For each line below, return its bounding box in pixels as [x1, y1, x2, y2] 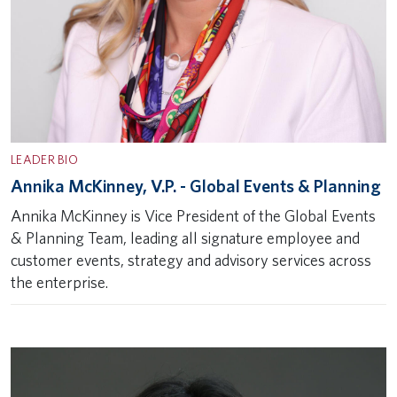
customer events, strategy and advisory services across [11, 251, 371, 269]
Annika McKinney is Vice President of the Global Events [11, 206, 376, 225]
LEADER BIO [11, 152, 78, 167]
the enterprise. [11, 273, 108, 292]
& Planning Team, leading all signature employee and [11, 229, 360, 247]
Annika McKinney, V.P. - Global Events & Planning [11, 175, 381, 197]
